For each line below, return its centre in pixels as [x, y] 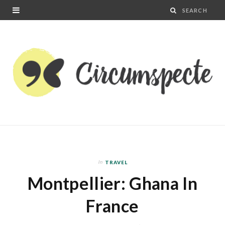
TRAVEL [116, 162]
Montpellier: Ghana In [113, 183]
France [113, 205]
